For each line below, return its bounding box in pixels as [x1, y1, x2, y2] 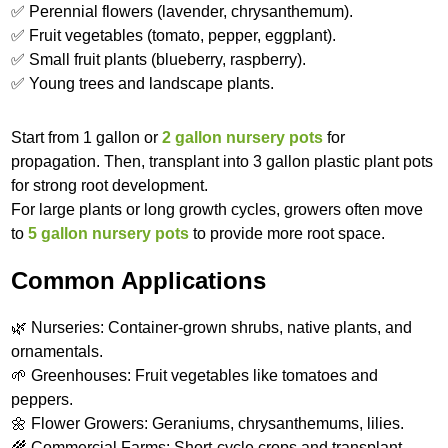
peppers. [11, 390, 74, 408]
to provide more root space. [189, 224, 386, 242]
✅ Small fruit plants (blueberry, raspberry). [11, 50, 307, 68]
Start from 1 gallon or [11, 128, 163, 146]
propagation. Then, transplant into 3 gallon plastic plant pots [11, 152, 434, 170]
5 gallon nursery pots [28, 224, 190, 242]
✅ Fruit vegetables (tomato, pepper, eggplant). [11, 26, 337, 44]
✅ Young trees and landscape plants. [11, 74, 275, 92]
